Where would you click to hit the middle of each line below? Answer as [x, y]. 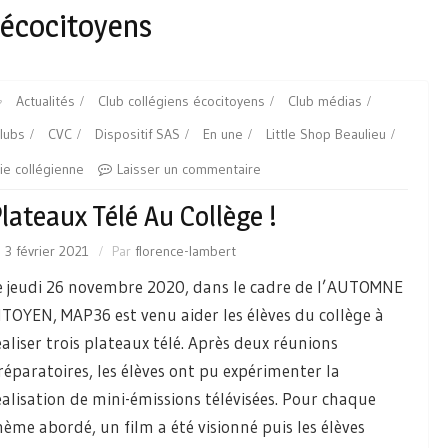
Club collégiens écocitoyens [181, 101]
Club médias [324, 101]
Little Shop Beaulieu [325, 134]
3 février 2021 [46, 251]
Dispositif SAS [137, 134]
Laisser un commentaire [188, 169]
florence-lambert [185, 251]
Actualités [45, 101]
